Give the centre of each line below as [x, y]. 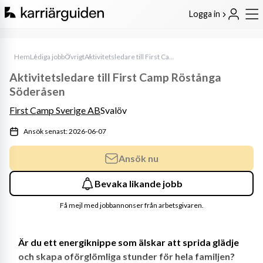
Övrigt [75, 57]
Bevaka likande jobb [139, 183]
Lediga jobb [47, 57]
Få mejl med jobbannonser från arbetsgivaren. [131, 205]
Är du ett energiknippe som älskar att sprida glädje [129, 242]
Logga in [205, 14]
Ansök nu [139, 158]
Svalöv [114, 110]
